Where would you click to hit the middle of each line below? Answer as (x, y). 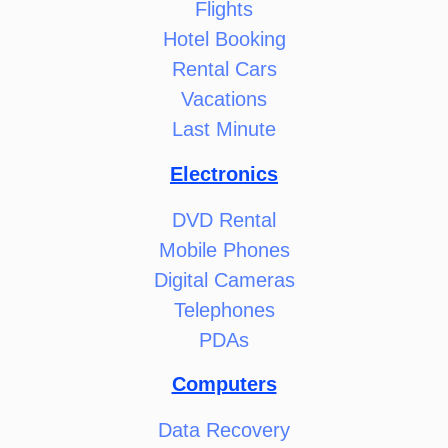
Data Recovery (224, 430)
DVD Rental (224, 219)
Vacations (224, 99)
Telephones (224, 309)
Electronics (224, 173)
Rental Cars (224, 69)
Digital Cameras (224, 279)
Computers (224, 384)
